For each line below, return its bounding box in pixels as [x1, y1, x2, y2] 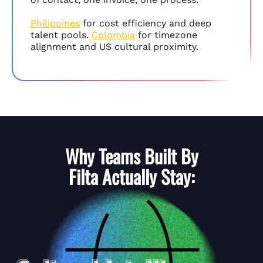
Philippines [31, 18, 80, 29]
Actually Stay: [102, 163, 194, 191]
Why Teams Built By [65, 142, 198, 170]
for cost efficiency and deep [80, 18, 211, 29]
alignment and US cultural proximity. [31, 41, 198, 53]
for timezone [135, 29, 197, 41]
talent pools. [31, 29, 92, 41]
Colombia [92, 29, 135, 41]
